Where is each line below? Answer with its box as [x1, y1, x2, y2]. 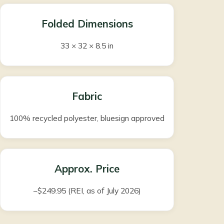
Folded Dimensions [41, 17, 133, 30]
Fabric [72, 90, 102, 103]
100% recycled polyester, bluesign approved [9, 113, 164, 123]
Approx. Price [54, 162, 119, 175]
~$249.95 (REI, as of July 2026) [33, 185, 141, 196]
